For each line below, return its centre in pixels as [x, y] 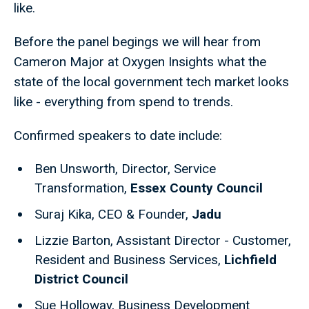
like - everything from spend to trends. [123, 102]
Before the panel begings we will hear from [137, 42]
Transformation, [82, 188]
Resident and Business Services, [129, 260]
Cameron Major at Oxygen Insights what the [140, 62]
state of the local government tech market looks [151, 82]
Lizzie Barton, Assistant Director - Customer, [163, 241]
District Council [81, 279]
